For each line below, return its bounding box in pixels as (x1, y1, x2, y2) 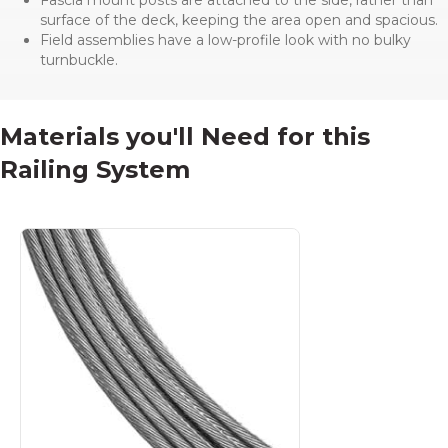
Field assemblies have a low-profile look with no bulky (40, 30, 411, 49)
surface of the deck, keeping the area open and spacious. (40, 10, 438, 29)
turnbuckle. (40, 50, 118, 69)
